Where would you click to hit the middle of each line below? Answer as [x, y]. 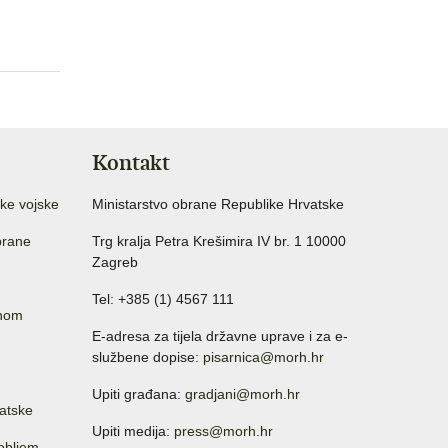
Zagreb [115, 261]
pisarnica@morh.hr [263, 356]
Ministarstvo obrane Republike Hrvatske [218, 203]
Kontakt [131, 162]
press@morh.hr [223, 430]
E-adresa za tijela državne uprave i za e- [220, 335]
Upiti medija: [133, 430]
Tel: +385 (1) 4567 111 [163, 298]
